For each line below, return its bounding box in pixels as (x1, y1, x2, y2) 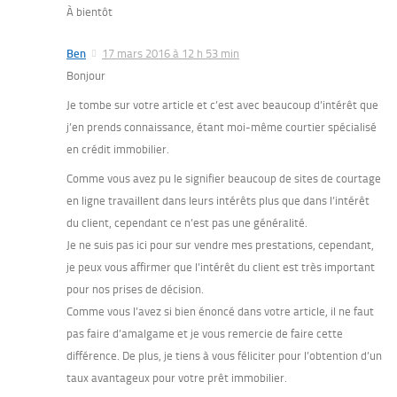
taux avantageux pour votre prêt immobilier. (66, 371, 287, 385)
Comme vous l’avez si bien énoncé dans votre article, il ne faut (66, 305, 374, 319)
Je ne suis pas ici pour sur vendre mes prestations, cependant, (66, 238, 374, 253)
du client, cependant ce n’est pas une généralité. (66, 216, 307, 230)
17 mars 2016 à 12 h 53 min (102, 47, 239, 61)
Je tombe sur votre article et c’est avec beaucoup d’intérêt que (66, 98, 378, 113)
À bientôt (66, 5, 113, 19)
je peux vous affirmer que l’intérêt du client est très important (66, 261, 375, 275)
